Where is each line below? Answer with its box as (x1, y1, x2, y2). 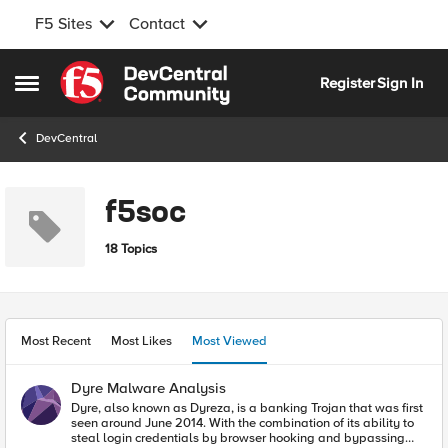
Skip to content (74, 63, 176, 81)
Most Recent (21, 333, 91, 349)
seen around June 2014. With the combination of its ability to (71, 415, 414, 431)
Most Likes (111, 333, 172, 349)
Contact (129, 14, 185, 34)
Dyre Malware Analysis (71, 379, 226, 397)
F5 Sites (35, 14, 92, 34)
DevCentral (36, 131, 97, 146)
